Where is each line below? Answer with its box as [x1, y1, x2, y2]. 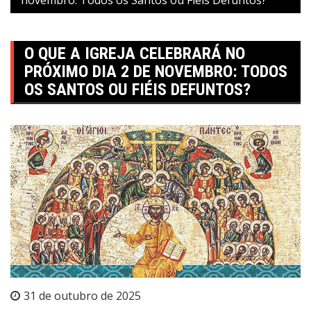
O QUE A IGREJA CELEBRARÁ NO [24, 43, 245, 63]
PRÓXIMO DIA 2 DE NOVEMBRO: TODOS [24, 61, 287, 81]
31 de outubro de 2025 [24, 288, 141, 304]
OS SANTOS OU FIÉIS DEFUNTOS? [24, 79, 251, 99]
